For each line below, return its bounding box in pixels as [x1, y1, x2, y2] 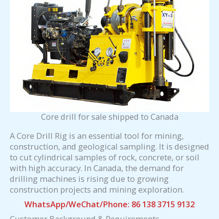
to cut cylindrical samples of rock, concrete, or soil [10, 151, 199, 163]
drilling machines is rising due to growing [10, 173, 169, 184]
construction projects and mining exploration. [10, 183, 184, 195]
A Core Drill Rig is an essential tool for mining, [10, 130, 184, 141]
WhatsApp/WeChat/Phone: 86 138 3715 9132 [24, 198, 195, 210]
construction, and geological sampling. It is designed [10, 140, 209, 152]
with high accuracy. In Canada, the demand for [10, 162, 184, 174]
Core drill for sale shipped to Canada [41, 111, 178, 123]
